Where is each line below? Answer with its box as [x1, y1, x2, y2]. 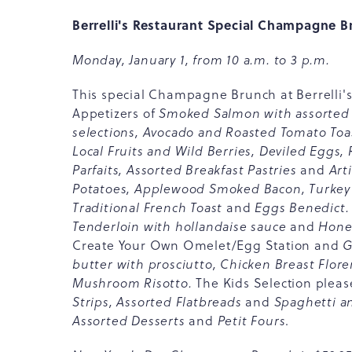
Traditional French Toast [72, 199, 227, 216]
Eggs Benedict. [251, 199, 350, 216]
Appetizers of [72, 104, 159, 122]
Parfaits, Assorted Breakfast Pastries [72, 161, 301, 178]
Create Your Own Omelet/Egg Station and [72, 236, 343, 254]
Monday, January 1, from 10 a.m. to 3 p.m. [72, 51, 330, 68]
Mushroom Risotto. [72, 274, 196, 291]
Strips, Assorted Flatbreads [72, 293, 246, 310]
